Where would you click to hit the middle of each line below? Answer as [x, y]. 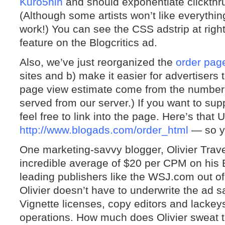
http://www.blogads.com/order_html [104, 130]
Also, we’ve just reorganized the [98, 62]
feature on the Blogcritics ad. [88, 42]
